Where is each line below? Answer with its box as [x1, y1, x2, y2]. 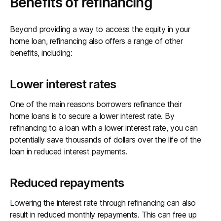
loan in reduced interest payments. [10, 147, 127, 156]
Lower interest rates [10, 77, 116, 91]
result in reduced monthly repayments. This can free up [10, 210, 197, 220]
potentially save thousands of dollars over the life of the [10, 135, 201, 145]
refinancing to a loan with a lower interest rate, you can [10, 123, 198, 133]
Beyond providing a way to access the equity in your [10, 24, 190, 34]
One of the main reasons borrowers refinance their [10, 99, 182, 109]
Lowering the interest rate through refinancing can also [10, 198, 196, 208]
